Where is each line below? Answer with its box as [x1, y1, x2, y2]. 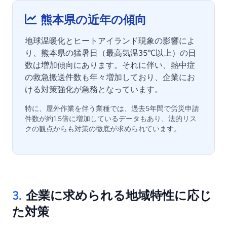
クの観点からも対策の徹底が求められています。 [25, 125, 181, 133]
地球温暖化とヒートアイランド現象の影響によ [25, 36, 195, 46]
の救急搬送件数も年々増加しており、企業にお [25, 72, 195, 82]
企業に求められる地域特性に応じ [26, 188, 212, 203]
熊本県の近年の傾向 [41, 13, 146, 27]
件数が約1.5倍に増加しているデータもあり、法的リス [25, 115, 197, 123]
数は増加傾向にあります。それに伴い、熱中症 [25, 60, 195, 70]
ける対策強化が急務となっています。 [25, 85, 163, 94]
